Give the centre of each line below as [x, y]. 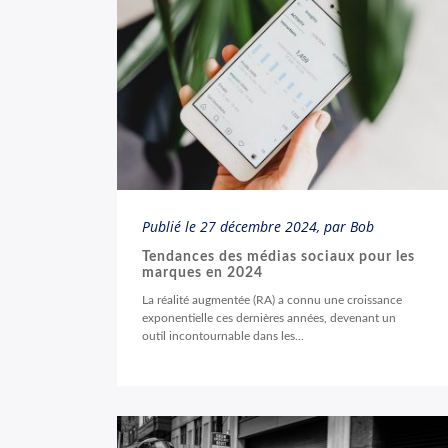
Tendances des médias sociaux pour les [278, 257]
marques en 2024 [202, 273]
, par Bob [345, 226]
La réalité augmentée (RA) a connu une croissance [272, 300]
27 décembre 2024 [258, 226]
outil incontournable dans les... [223, 336]
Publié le [171, 226]
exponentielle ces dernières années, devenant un [269, 318]
